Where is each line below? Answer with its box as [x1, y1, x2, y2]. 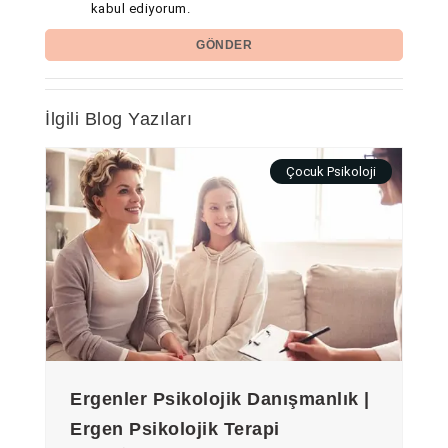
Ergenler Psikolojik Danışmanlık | [70, 389, 370, 410]
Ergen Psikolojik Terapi [70, 419, 280, 440]
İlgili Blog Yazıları [45, 108, 192, 129]
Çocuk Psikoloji [286, 163, 376, 179]
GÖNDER [196, 38, 252, 53]
